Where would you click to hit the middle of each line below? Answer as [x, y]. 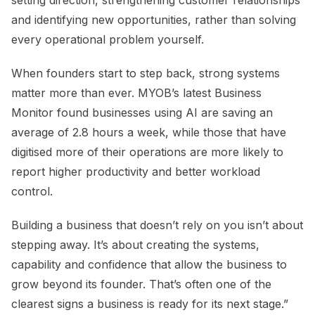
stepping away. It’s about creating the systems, [135, 245]
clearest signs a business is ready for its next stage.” [150, 304]
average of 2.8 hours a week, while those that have [149, 133]
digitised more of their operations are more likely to [147, 152]
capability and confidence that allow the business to [149, 265]
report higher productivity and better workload [136, 172]
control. [32, 192]
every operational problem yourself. [108, 40]
